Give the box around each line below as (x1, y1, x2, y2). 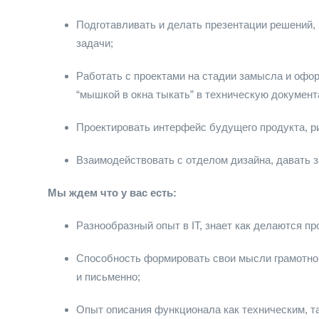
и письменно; (76, 271, 140, 283)
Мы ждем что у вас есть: (48, 187, 177, 199)
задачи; (76, 37, 113, 49)
